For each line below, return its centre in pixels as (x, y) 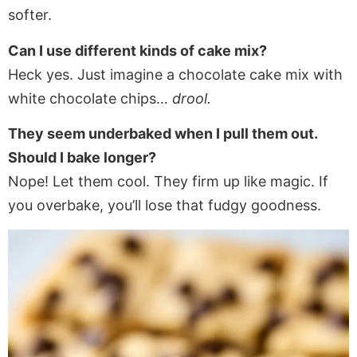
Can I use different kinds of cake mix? (137, 50)
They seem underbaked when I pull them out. (163, 134)
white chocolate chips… (90, 98)
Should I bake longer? (82, 158)
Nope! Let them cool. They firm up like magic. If (168, 182)
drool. (192, 98)
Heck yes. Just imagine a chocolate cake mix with (175, 74)
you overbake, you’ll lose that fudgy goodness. (165, 206)
